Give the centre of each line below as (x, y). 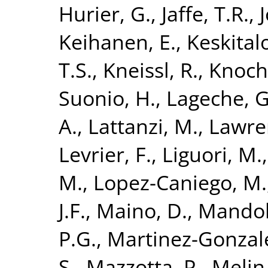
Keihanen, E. (117, 41)
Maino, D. (142, 210)
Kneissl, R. (150, 69)
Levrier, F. (105, 154)
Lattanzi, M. (143, 126)
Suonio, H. (107, 98)
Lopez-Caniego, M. (180, 182)
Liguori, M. (212, 154)
